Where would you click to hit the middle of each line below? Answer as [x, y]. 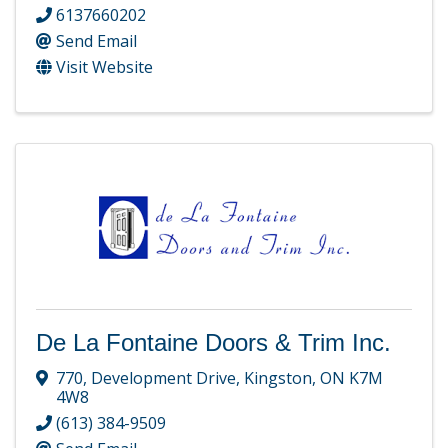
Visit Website [104, 67]
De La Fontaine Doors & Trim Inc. [213, 343]
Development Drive [163, 377]
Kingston [278, 377]
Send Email [96, 41]
